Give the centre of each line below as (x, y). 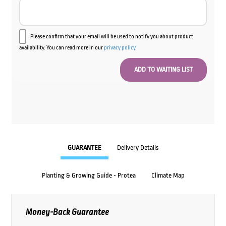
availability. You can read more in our (61, 47)
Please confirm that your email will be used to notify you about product (111, 36)
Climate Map (168, 176)
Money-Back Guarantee (67, 212)
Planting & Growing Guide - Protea (89, 176)
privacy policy (119, 47)
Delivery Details (138, 148)
